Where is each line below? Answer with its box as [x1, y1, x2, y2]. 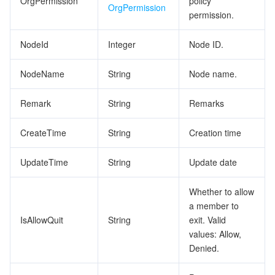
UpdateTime [20, 156, 68, 168]
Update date [189, 156, 237, 168]
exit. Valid [189, 214, 226, 226]
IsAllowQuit [20, 214, 63, 226]
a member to [189, 199, 239, 212]
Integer [108, 38, 136, 50]
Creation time [189, 126, 241, 139]
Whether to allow [189, 185, 254, 198]
